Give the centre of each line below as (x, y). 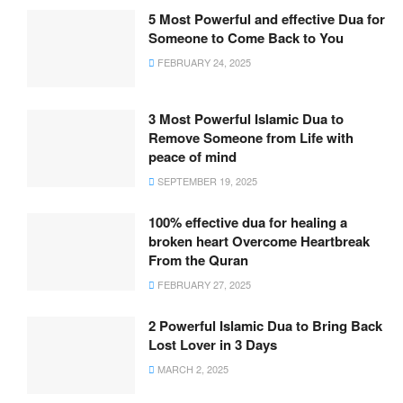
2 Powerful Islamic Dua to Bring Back (265, 325)
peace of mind (193, 156)
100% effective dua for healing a (248, 222)
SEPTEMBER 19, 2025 (206, 180)
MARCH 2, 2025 (192, 368)
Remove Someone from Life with (251, 137)
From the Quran (198, 260)
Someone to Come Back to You (246, 38)
